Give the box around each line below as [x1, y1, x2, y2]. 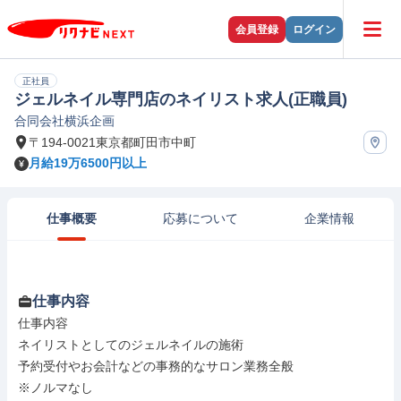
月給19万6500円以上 [29, 156, 147, 170]
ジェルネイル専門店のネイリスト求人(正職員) [14, 90, 347, 108]
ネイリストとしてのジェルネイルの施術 [18, 337, 243, 352]
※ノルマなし [18, 380, 93, 395]
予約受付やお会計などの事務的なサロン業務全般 [18, 359, 294, 373]
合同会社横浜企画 [14, 114, 115, 128]
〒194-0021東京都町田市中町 [29, 134, 196, 149]
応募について [163, 211, 238, 226]
